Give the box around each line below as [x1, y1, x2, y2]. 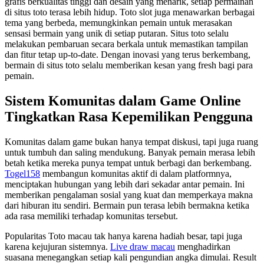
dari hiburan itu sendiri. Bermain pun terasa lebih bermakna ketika [5, 200, 249, 210]
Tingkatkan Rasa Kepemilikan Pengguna [5, 109, 253, 125]
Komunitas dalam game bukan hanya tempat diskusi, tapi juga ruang [5, 136, 258, 147]
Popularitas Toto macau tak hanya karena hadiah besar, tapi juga [5, 230, 242, 241]
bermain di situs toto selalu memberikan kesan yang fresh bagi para [5, 60, 253, 71]
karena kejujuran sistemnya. [5, 241, 110, 252]
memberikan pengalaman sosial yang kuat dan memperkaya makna [5, 189, 253, 200]
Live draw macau [110, 241, 175, 252]
